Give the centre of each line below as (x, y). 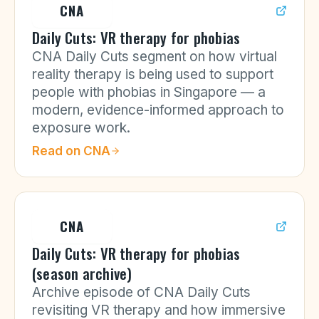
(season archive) (82, 273)
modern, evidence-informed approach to (158, 110)
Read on (58, 151)
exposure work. (81, 128)
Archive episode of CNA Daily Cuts (141, 292)
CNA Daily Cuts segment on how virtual (155, 57)
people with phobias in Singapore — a (149, 92)
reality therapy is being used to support (153, 74)
